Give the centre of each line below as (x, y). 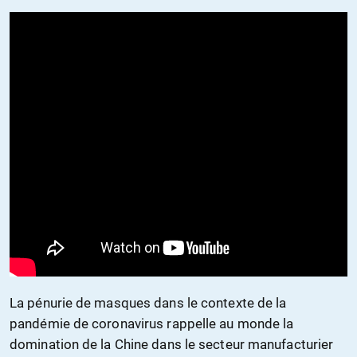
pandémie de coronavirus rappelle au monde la (152, 323)
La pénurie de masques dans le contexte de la (148, 302)
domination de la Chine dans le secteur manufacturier (172, 344)
